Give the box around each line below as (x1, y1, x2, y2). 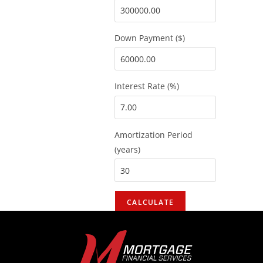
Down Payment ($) (114, 32, 186, 43)
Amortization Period (114, 129, 193, 140)
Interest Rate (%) (114, 80, 180, 92)
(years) (114, 143, 141, 155)
